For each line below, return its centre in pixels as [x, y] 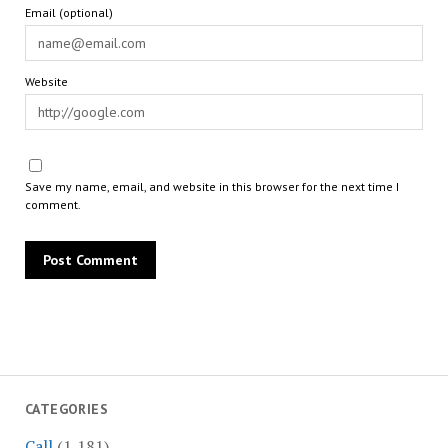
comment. [52, 204]
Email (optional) [68, 12]
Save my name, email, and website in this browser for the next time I [211, 186]
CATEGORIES [66, 409]
